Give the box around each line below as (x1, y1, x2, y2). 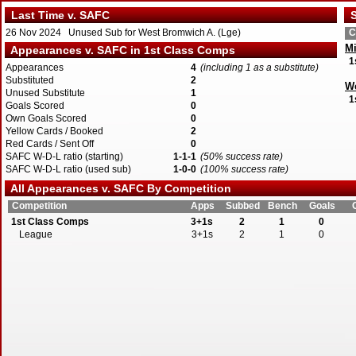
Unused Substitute (6, 87, 85, 99)
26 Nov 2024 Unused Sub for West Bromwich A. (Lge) (6, 27, 241, 38)
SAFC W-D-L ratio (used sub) (6, 164, 131, 175)
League (19, 229, 52, 240)
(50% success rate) (200, 151, 283, 162)
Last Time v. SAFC (5, 9, 110, 21)
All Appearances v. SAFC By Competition (5, 182, 231, 195)
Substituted (6, 75, 54, 86)
